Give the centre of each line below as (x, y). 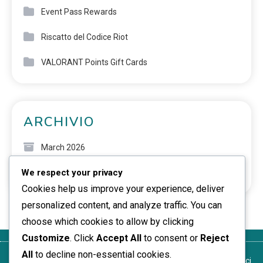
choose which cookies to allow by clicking (108, 222)
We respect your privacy (72, 173)
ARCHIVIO (59, 122)
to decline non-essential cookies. (102, 254)
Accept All (119, 238)
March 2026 (63, 147)
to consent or (171, 238)
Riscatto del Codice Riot (85, 37)
